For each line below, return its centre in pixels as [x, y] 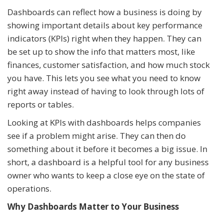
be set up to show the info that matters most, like [101, 51]
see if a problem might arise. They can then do [97, 135]
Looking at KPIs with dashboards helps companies [104, 122]
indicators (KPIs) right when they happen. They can [104, 38]
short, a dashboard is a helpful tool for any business [108, 162]
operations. [29, 188]
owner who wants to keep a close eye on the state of [106, 175]
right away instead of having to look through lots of [106, 91]
